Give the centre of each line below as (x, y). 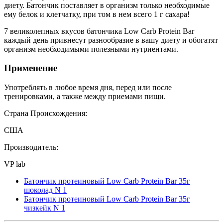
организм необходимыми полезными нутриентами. (91, 49)
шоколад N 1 (45, 190)
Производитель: (31, 147)
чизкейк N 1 (45, 208)
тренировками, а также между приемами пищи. (85, 96)
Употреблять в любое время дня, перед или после (88, 87)
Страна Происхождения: (46, 113)
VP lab (15, 164)
